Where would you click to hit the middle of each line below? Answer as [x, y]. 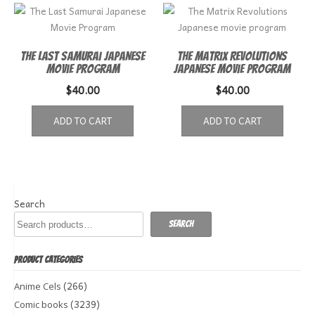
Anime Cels [38, 287]
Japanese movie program [232, 69]
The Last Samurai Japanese [83, 56]
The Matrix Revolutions [232, 56]
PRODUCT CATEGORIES [48, 260]
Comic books [41, 305]
